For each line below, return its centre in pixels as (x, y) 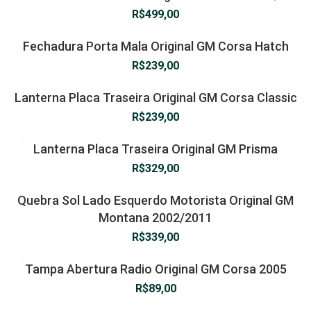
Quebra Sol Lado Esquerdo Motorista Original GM (155, 200)
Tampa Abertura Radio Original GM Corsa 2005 (155, 269)
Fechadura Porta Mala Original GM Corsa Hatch (155, 46)
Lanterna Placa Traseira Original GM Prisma (155, 149)
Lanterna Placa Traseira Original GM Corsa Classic (155, 98)
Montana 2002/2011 (155, 218)
